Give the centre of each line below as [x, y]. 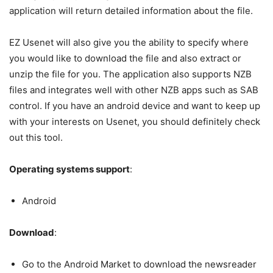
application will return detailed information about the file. [131, 11]
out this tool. [36, 137]
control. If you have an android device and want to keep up [135, 106]
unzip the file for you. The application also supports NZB [130, 74]
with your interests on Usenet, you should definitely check [135, 122]
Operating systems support [69, 169]
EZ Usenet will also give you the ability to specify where [129, 42]
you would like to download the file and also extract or [125, 58]
